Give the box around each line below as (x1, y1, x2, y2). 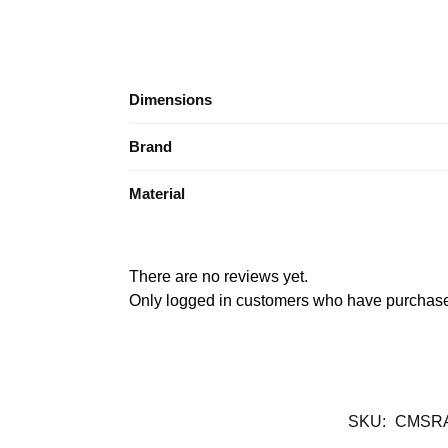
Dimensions (129, 90, 212, 108)
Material (129, 184, 185, 202)
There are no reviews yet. (128, 267, 308, 285)
